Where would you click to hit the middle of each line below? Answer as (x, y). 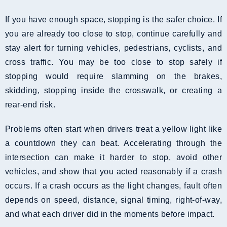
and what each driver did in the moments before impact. (110, 214)
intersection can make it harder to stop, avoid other (113, 158)
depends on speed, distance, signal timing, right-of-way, (113, 200)
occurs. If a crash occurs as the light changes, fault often (113, 186)
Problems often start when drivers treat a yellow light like (113, 129)
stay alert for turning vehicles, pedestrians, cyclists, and (113, 48)
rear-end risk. (30, 105)
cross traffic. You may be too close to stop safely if (113, 62)
